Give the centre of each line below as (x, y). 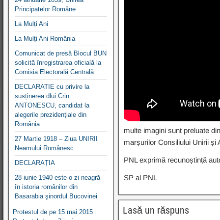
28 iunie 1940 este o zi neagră (57, 177)
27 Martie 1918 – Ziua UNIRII (56, 138)
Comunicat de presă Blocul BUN (61, 53)
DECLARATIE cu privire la (52, 86)
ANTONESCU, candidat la (52, 105)
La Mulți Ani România (45, 38)
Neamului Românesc (44, 148)
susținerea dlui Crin (42, 96)
